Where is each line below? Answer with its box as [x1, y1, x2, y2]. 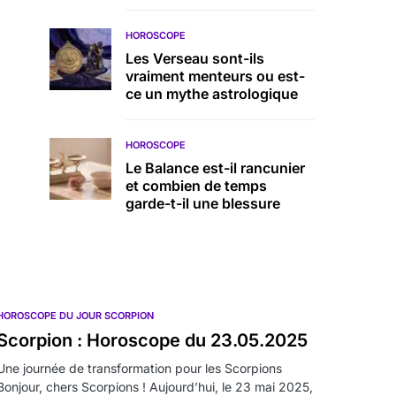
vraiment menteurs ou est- [126, 67, 305, 85]
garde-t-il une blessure [126, 194, 280, 212]
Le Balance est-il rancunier [126, 159, 305, 177]
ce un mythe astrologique [126, 85, 298, 103]
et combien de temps [126, 177, 267, 194]
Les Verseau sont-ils [126, 49, 264, 67]
